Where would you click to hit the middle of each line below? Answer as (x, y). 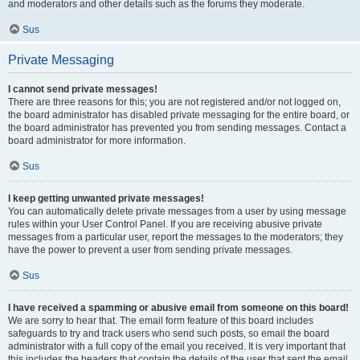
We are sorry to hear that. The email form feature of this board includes (161, 321)
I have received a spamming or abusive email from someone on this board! (178, 308)
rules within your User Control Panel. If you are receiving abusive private (165, 224)
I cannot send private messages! (83, 89)
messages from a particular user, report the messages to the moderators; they (176, 237)
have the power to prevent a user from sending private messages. (150, 250)
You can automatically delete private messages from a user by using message (177, 211)
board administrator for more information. (97, 141)
